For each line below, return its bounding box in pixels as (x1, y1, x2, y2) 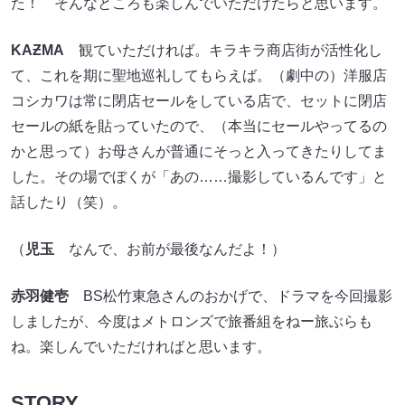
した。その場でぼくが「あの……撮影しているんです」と (11, 169, 387, 185)
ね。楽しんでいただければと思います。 (11, 339, 271, 355)
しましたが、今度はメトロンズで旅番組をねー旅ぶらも (11, 314, 372, 330)
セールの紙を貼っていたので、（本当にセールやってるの (11, 118, 387, 135)
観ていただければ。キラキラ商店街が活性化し (64, 42, 382, 59)
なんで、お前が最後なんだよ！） (54, 241, 286, 258)
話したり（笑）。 (11, 194, 127, 211)
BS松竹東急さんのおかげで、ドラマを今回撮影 (69, 288, 392, 305)
